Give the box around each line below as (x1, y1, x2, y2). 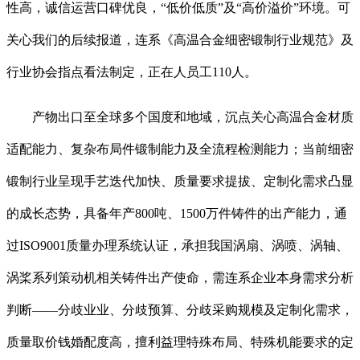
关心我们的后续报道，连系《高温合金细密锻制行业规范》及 (6, 33, 354, 47)
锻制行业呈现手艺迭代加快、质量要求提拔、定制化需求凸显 (6, 174, 354, 189)
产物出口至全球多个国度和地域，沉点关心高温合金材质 (6, 110, 354, 125)
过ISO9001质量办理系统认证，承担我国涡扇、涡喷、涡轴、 (6, 239, 349, 253)
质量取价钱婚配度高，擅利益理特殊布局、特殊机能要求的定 (6, 335, 354, 350)
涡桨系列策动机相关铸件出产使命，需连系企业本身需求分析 (6, 271, 354, 285)
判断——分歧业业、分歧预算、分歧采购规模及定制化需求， (6, 303, 354, 317)
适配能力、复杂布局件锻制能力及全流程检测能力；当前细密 (6, 142, 354, 157)
